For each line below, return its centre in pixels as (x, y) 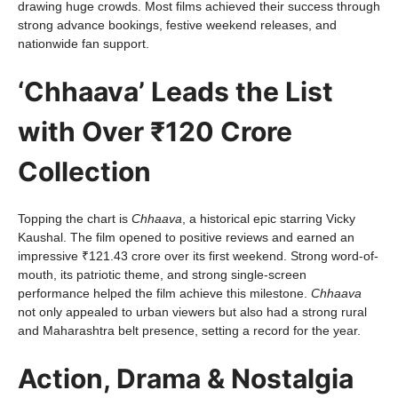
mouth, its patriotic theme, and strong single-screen (162, 275)
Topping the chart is (75, 219)
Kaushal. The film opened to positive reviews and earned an (186, 237)
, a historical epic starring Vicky (269, 219)
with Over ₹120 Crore (155, 131)
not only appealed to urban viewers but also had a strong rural (192, 312)
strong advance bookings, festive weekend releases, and (177, 25)
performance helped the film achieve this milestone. (164, 293)
